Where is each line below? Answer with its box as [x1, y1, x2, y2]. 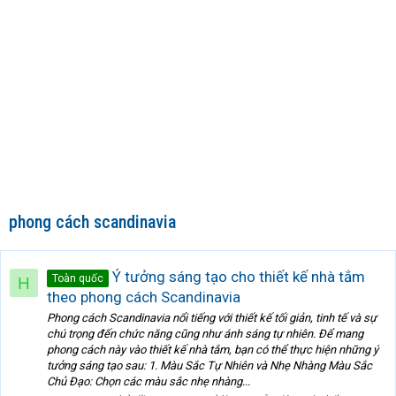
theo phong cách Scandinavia [47, 287, 240, 306]
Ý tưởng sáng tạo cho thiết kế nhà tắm [109, 267, 365, 286]
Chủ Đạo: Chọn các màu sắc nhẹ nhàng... [47, 375, 250, 389]
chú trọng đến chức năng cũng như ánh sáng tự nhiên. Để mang [47, 327, 363, 341]
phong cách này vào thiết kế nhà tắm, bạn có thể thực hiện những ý [47, 343, 378, 357]
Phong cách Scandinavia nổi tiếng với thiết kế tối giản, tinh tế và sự [47, 311, 377, 325]
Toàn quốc [52, 271, 103, 285]
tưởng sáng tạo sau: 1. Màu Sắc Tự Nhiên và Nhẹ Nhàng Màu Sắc [47, 359, 372, 373]
